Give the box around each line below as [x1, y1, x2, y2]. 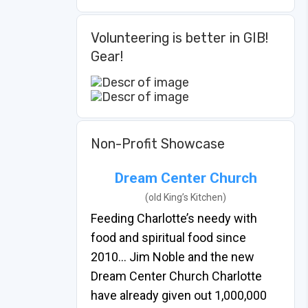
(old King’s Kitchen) [145, 192, 226, 203]
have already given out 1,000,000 [91, 288, 267, 303]
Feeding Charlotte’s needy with [91, 211, 257, 226]
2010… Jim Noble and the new [91, 250, 254, 265]
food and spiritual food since [91, 230, 246, 245]
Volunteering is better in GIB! [91, 30, 268, 47]
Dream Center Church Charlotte [91, 269, 262, 284]
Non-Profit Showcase [91, 135, 225, 153]
